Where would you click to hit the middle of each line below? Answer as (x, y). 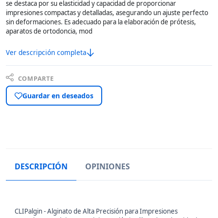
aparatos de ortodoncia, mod (49, 31)
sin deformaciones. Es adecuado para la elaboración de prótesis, (101, 22)
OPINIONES (108, 167)
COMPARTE (35, 78)
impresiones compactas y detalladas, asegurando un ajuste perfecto (107, 12)
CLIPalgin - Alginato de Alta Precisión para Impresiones (96, 211)
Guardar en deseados (58, 96)
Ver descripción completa (46, 52)
